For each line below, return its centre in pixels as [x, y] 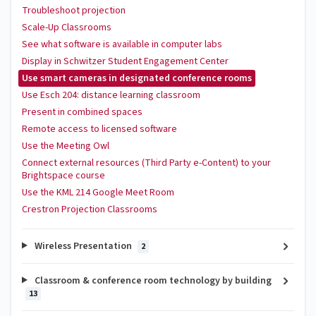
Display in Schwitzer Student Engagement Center [125, 61]
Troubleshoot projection [74, 10]
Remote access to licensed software [99, 129]
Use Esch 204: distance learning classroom [111, 95]
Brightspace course [63, 175]
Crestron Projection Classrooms [90, 209]
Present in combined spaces [82, 112]
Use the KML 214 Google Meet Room [98, 192]
